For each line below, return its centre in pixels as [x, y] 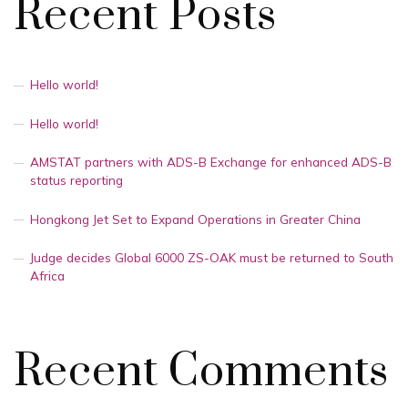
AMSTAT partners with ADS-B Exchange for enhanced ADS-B [211, 162]
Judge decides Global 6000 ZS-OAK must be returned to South [212, 258]
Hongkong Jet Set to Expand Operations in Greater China [195, 219]
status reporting [76, 180]
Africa [47, 276]
